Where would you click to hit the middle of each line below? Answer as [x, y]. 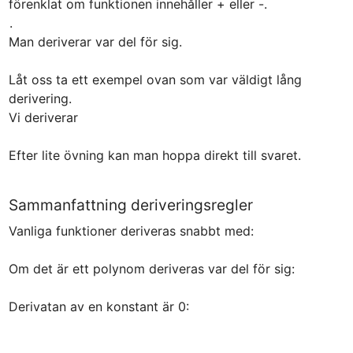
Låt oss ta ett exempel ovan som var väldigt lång [155, 79]
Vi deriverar [45, 117]
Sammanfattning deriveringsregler [130, 204]
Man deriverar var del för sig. [95, 41]
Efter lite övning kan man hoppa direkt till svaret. [154, 155]
